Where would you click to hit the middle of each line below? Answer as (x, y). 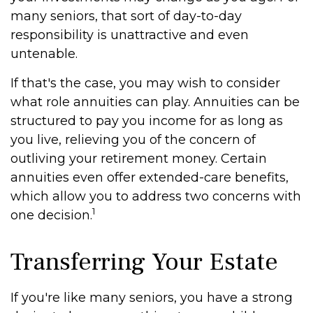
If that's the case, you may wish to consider (145, 83)
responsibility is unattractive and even (130, 35)
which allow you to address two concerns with (156, 196)
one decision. (51, 215)
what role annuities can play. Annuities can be (155, 102)
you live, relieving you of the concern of (133, 140)
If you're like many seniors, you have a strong (152, 298)
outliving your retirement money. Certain (139, 159)
